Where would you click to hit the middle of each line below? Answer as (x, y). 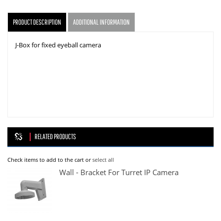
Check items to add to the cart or (50, 160)
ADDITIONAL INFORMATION (101, 22)
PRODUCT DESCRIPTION (37, 22)
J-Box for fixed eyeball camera (58, 46)
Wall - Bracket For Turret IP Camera (119, 173)
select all (103, 160)
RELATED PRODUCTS (55, 137)
